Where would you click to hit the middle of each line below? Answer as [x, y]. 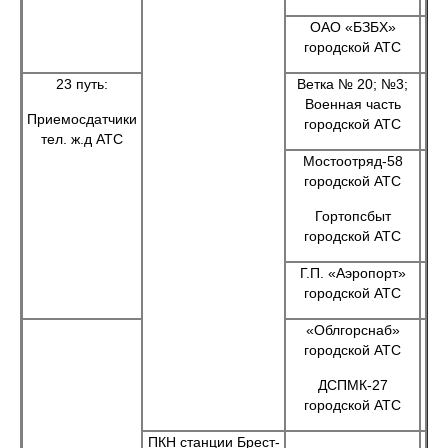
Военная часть [352, 104]
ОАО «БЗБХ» [352, 27]
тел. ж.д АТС [82, 139]
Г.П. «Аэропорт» [352, 273]
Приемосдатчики [82, 119]
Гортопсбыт [352, 216]
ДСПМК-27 [352, 385]
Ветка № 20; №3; [352, 84]
